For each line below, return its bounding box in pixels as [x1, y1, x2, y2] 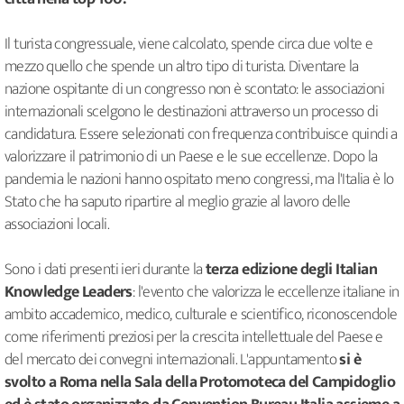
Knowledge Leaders [5, 279, 133, 307]
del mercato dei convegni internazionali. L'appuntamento [5, 346, 340, 374]
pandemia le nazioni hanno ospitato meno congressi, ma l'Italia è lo [5, 166, 394, 194]
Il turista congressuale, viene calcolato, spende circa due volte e [5, 31, 373, 59]
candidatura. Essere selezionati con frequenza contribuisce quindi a [5, 121, 398, 149]
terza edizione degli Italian [202, 256, 378, 284]
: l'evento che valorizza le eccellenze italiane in [132, 279, 399, 307]
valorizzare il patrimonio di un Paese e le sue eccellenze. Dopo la [5, 143, 378, 171]
